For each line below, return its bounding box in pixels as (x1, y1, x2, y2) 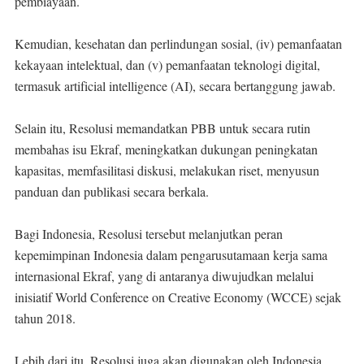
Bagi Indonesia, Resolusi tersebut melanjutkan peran (15, 224, 283, 242)
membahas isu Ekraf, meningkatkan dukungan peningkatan (15, 140, 318, 158)
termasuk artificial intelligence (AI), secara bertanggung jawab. (15, 76, 340, 94)
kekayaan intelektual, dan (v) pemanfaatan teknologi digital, (15, 55, 320, 73)
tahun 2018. (15, 309, 80, 327)
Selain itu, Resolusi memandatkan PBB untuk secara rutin (15, 119, 310, 136)
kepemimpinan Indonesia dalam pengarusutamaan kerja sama (15, 245, 327, 263)
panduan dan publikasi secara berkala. (15, 182, 213, 200)
